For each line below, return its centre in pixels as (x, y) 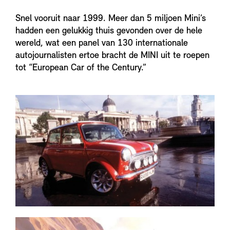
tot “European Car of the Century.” (81, 68)
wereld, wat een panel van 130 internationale (102, 44)
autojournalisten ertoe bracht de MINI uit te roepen (112, 56)
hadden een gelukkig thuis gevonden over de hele (109, 31)
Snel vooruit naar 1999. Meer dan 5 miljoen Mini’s (111, 19)
